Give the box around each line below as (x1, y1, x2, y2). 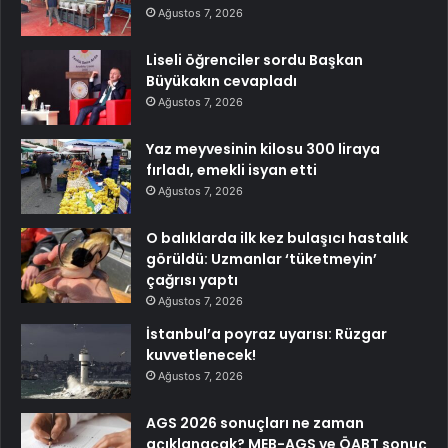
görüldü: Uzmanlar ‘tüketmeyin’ (146, 249, 377, 270)
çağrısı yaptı (146, 270, 238, 291)
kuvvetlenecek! (146, 345, 256, 366)
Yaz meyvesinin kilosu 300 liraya (146, 139, 380, 160)
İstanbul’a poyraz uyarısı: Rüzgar (146, 324, 387, 345)
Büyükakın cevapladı (146, 71, 297, 92)
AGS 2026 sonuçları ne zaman (146, 413, 364, 434)
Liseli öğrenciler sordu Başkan (146, 50, 363, 71)
